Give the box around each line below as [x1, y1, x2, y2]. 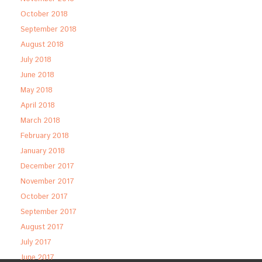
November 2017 [20, 176, 74, 187]
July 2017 [20, 237, 51, 248]
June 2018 [20, 70, 54, 81]
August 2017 [20, 222, 64, 233]
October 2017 [20, 191, 68, 202]
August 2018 [20, 39, 64, 50]
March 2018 [20, 115, 60, 126]
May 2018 [20, 85, 53, 96]
